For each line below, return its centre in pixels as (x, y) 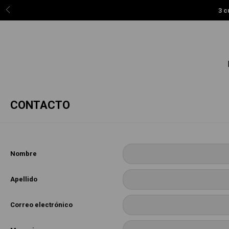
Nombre (24, 154)
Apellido (24, 179)
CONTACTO (40, 105)
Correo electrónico (41, 205)
